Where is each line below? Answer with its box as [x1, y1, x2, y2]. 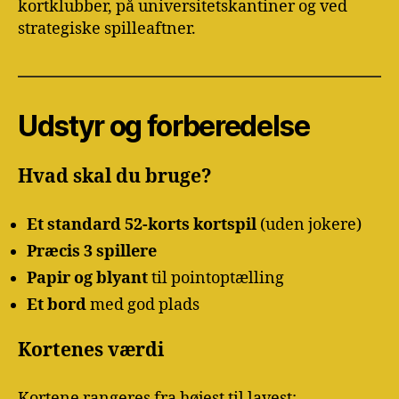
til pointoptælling [148, 268, 284, 289]
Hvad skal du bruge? [18, 164, 212, 189]
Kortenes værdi [18, 338, 164, 362]
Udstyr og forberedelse [18, 108, 310, 143]
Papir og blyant [27, 268, 148, 289]
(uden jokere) [256, 215, 362, 236]
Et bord [27, 295, 86, 316]
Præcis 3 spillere [27, 241, 157, 263]
